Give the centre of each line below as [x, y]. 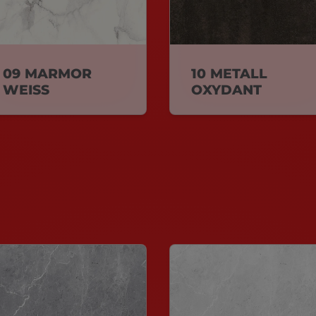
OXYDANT [226, 90]
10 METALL [229, 73]
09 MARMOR [47, 73]
